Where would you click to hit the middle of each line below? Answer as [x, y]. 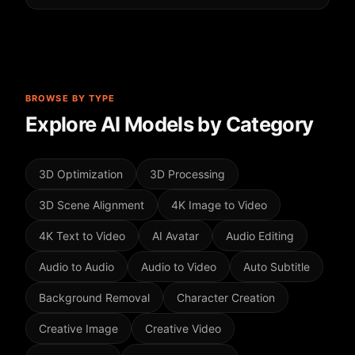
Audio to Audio [76, 267]
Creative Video [183, 328]
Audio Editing [260, 236]
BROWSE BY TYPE [71, 98]
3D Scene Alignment [92, 205]
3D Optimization [81, 174]
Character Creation [226, 298]
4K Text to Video [82, 236]
